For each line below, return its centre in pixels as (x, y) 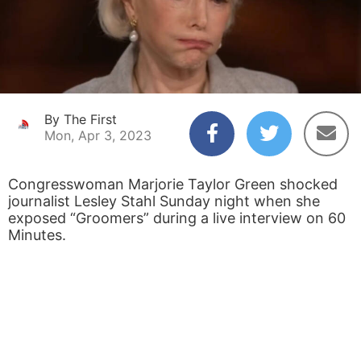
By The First (81, 119)
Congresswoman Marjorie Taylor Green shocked (173, 184)
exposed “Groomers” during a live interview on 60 (177, 218)
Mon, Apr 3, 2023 (98, 135)
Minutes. (37, 234)
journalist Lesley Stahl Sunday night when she (164, 201)
